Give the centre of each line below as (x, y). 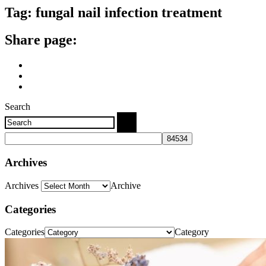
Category (192, 232)
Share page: (41, 40)
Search (18, 107)
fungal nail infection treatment (129, 12)
